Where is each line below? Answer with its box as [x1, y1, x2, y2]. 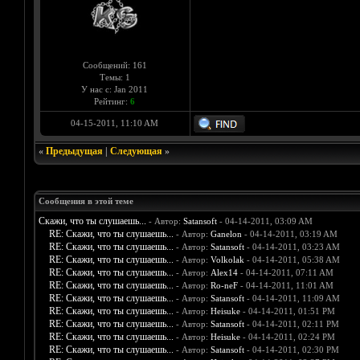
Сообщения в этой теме [38, 196, 133, 207]
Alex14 [210, 268, 238, 278]
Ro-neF [210, 280, 238, 291]
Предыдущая [45, 145, 103, 157]
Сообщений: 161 [82, 60, 147, 71]
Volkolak [210, 255, 244, 265]
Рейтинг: [94, 96, 130, 107]
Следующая [109, 145, 162, 157]
